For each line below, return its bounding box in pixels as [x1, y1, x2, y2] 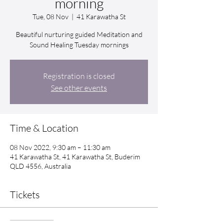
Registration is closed [43, 71, 115, 81]
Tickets [10, 188, 40, 201]
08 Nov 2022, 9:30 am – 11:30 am [10, 143, 110, 152]
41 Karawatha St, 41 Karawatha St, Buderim [10, 152, 140, 161]
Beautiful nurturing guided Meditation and [15, 30, 143, 39]
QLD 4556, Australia [10, 162, 71, 171]
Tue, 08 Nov [32, 12, 69, 21]
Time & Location [10, 122, 78, 135]
